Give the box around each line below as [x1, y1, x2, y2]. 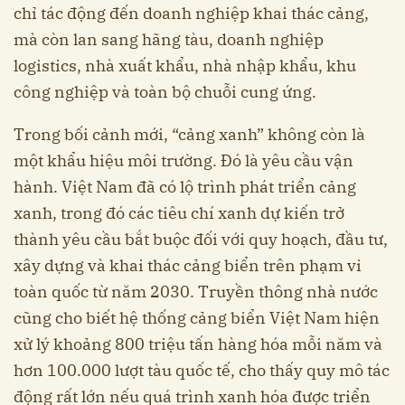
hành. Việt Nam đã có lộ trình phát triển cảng [14, 176, 356, 198]
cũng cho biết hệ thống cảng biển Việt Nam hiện [14, 307, 380, 329]
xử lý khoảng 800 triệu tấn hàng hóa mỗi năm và [14, 334, 382, 355]
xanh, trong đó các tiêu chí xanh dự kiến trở [14, 202, 344, 224]
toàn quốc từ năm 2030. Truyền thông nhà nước [14, 281, 378, 303]
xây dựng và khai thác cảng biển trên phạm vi [14, 255, 362, 277]
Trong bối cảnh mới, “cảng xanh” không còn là [14, 124, 365, 146]
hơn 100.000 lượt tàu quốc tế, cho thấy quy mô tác [14, 360, 390, 381]
